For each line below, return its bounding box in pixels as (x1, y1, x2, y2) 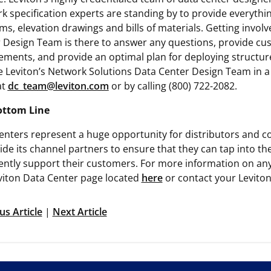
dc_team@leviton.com (7, 79, 109, 93)
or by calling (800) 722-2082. (108, 79, 242, 93)
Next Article (52, 205, 107, 219)
